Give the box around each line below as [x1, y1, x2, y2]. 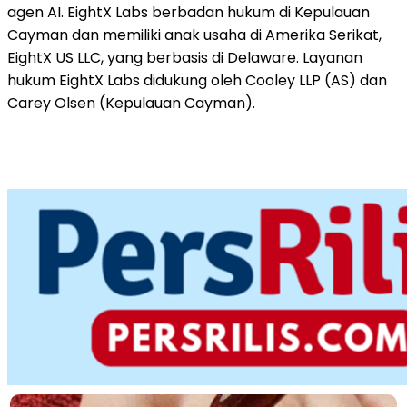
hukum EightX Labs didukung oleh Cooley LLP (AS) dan [7, 69, 387, 91]
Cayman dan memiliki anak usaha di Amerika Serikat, [7, 24, 382, 45]
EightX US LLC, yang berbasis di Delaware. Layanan [7, 46, 362, 68]
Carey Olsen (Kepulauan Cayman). [7, 92, 255, 114]
